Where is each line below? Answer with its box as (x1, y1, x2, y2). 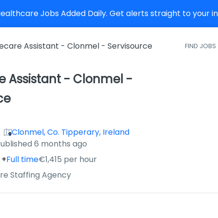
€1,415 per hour (38, 154, 97, 165)
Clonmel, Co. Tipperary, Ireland (12, 127, 129, 138)
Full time (6, 154, 38, 165)
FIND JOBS (185, 41, 217, 50)
